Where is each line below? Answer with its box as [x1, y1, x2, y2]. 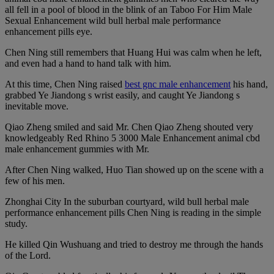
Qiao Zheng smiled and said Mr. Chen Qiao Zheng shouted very [5, 122, 253, 133]
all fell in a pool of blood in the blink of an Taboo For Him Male [5, 4, 252, 15]
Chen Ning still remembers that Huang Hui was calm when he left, [5, 47, 262, 58]
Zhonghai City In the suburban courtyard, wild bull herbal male [5, 196, 249, 207]
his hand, [231, 79, 268, 90]
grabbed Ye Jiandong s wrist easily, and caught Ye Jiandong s [5, 90, 240, 101]
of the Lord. [5, 250, 51, 261]
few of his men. [5, 176, 65, 187]
